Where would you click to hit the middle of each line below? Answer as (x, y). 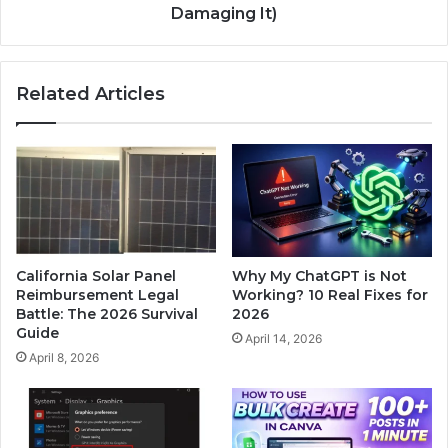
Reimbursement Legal (97, 294)
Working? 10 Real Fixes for (330, 294)
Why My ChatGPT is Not (319, 275)
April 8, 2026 (64, 357)
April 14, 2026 (283, 338)
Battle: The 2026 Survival (107, 313)
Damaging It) (224, 13)
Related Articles (90, 93)
